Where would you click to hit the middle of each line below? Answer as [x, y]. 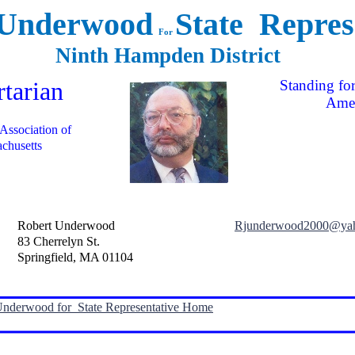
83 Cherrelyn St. [59, 241]
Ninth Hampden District [176, 55]
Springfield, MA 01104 [75, 257]
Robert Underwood [66, 225]
